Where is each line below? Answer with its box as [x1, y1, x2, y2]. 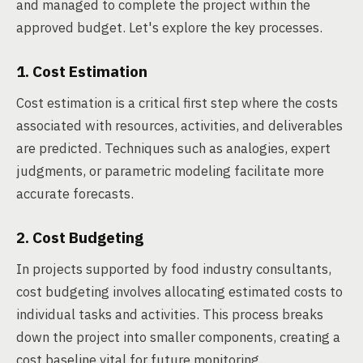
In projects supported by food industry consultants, [16, 260, 331, 278]
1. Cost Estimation [16, 62, 147, 81]
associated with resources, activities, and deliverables [16, 117, 343, 135]
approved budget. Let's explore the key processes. [16, 19, 322, 36]
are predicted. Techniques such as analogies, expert [16, 139, 331, 157]
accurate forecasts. [16, 185, 134, 203]
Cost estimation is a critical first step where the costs [16, 94, 338, 112]
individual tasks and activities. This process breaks [16, 305, 323, 323]
